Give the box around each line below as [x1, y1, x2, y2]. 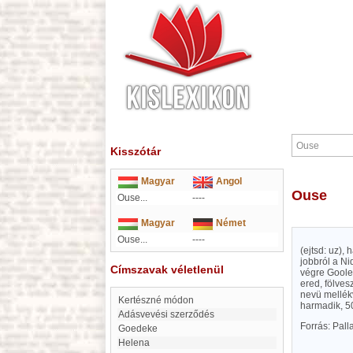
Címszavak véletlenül [110, 263, 224, 276]
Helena [125, 337, 150, 348]
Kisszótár [110, 145, 161, 158]
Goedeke [125, 323, 158, 334]
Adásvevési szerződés [124, 309, 214, 320]
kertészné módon [124, 295, 194, 306]
